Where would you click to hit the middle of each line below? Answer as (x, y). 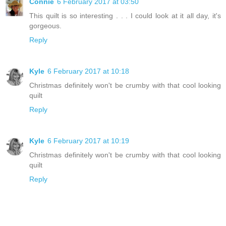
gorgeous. (45, 26)
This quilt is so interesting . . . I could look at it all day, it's (125, 16)
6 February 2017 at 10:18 (88, 71)
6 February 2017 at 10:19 (88, 141)
